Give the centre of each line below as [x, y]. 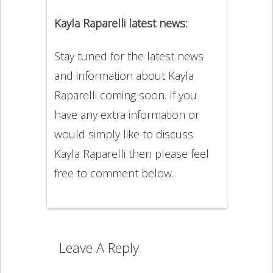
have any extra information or [126, 115]
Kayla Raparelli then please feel [131, 154]
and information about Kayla [124, 76]
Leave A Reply [99, 247]
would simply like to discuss [123, 134]
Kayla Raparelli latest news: [120, 23]
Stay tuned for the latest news [129, 56]
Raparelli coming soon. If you [125, 95]
